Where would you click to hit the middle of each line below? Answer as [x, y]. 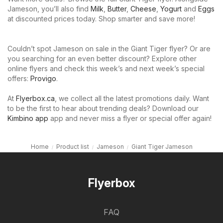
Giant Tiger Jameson [162, 147]
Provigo [43, 79]
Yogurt [171, 9]
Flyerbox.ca [35, 99]
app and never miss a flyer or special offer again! [130, 118]
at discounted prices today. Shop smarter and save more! [101, 19]
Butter [117, 9]
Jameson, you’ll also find [49, 9]
